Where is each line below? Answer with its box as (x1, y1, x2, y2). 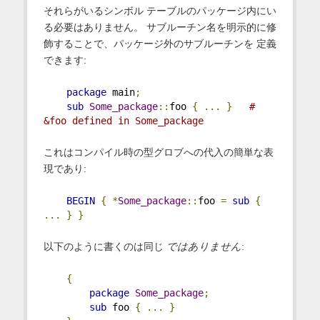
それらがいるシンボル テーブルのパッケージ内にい (43, 5, 276, 17)
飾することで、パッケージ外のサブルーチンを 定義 (43, 38, 276, 50)
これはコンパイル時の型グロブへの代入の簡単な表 (43, 146, 274, 159)
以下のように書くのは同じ (43, 241, 166, 253)
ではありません (166, 241, 241, 253)
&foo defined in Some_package (43, 115, 204, 127)
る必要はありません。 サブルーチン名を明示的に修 (43, 21, 276, 34)
